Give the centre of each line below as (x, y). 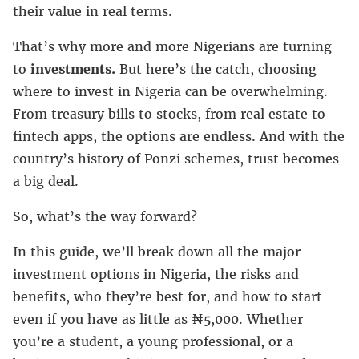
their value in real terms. (93, 11)
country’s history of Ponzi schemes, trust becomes (176, 158)
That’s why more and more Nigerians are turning (172, 46)
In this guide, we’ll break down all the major (157, 251)
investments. (73, 69)
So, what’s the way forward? (105, 216)
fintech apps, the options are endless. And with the (179, 136)
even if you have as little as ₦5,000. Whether (158, 319)
